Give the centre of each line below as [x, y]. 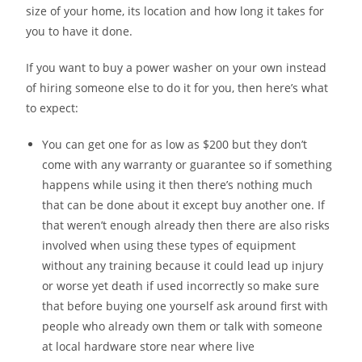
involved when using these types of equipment [169, 245]
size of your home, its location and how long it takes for [175, 11]
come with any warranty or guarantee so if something [187, 164]
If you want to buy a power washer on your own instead [177, 67]
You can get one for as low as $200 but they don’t [175, 144]
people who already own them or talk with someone [183, 326]
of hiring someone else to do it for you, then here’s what [177, 87]
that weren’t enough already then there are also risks [186, 225]
